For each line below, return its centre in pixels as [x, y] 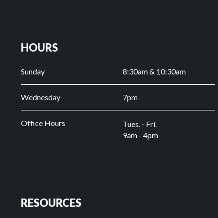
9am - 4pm [153, 135]
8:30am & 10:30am [154, 72]
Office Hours [56, 123]
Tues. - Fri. [139, 124]
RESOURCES [51, 203]
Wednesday [40, 97]
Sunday [33, 72]
